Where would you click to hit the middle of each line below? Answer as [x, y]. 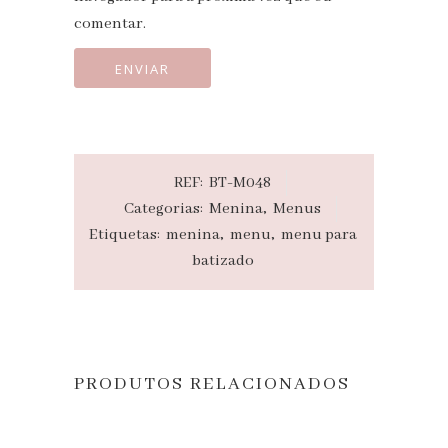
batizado [222, 260]
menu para [318, 234]
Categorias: [164, 208]
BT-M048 [239, 182]
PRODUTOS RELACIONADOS [212, 384]
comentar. [110, 23]
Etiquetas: [125, 234]
